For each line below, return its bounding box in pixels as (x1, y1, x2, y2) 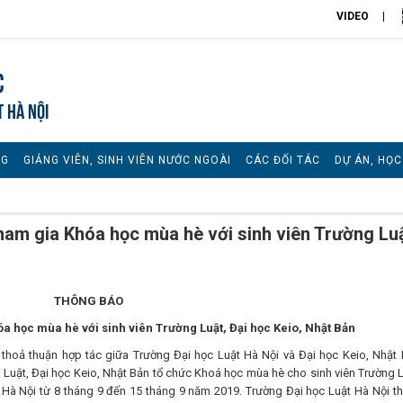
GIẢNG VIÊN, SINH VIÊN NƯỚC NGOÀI (23, 154, 231, 166)
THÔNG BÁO (53, 294, 123, 308)
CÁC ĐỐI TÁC (246, 154, 320, 166)
